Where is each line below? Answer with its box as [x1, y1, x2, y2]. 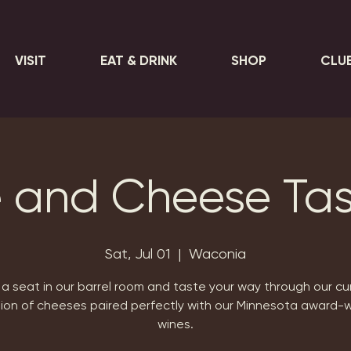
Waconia [189, 245, 246, 262]
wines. [157, 317, 194, 331]
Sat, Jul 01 [105, 245, 170, 262]
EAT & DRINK [100, 52, 177, 68]
